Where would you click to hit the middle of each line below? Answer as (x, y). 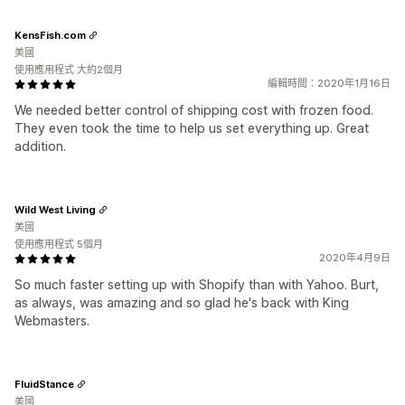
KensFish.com (50, 35)
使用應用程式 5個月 (59, 244)
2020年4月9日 (355, 258)
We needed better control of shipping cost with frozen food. (194, 110)
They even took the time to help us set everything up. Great (192, 128)
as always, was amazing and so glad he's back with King (182, 302)
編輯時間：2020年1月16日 (329, 83)
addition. (40, 146)
